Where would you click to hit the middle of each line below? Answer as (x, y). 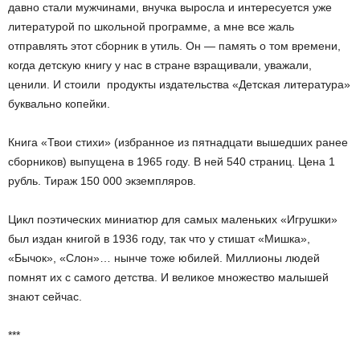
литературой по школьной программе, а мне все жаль (151, 27)
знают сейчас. (45, 297)
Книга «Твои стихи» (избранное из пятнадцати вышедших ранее (178, 142)
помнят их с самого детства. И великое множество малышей (168, 277)
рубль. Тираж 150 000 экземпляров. (102, 181)
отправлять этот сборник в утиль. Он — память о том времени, (174, 46)
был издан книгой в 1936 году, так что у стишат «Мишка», (159, 239)
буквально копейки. (59, 104)
